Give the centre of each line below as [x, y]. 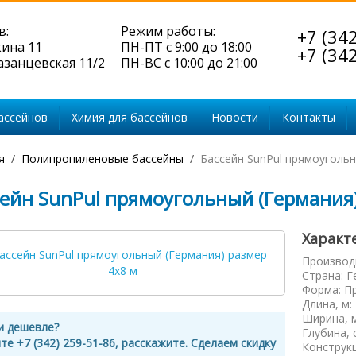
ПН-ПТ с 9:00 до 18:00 [186, 47]
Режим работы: [168, 31]
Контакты [309, 117]
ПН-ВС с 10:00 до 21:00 [189, 63]
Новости [235, 117]
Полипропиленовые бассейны [103, 159]
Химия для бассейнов [130, 117]
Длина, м [326, 304]
